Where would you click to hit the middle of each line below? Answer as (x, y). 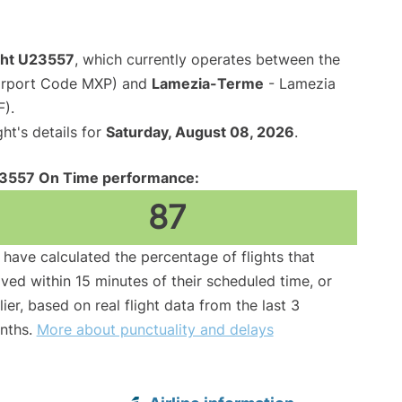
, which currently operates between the (207, 60)
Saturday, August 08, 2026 (200, 132)
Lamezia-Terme (208, 84)
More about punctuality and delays (155, 330)
